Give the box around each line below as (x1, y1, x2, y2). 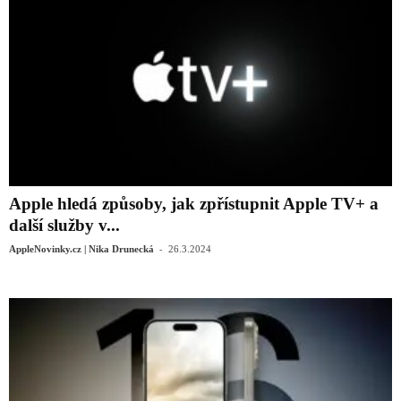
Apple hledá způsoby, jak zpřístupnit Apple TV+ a (9, 193, 379, 213)
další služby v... (9, 215, 120, 235)
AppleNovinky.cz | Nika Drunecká (9, 243, 154, 254)
